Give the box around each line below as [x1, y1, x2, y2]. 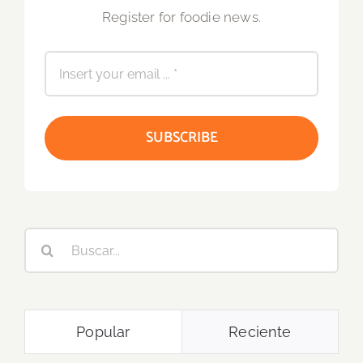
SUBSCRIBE [145, 126, 218, 151]
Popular [76, 323, 130, 341]
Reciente [228, 323, 292, 341]
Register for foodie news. [102, 9, 261, 26]
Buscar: [23, 231, 70, 248]
